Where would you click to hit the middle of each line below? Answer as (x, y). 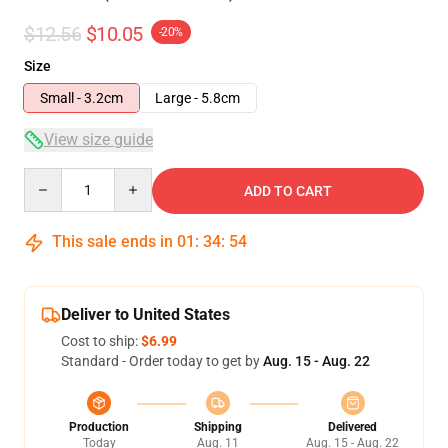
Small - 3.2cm (81, 98)
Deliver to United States (145, 314)
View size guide (98, 139)
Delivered (352, 427)
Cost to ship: (101, 341)
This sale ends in (112, 241)
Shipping (217, 427)
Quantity (50, 177)
